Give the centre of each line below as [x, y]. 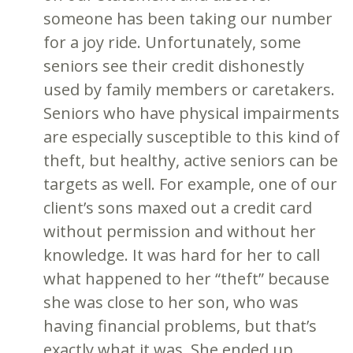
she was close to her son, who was [171, 302]
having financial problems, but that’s [180, 325]
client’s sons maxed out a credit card [178, 207]
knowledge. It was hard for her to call [182, 255]
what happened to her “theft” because [186, 278]
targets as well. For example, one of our [190, 184]
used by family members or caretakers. [189, 89]
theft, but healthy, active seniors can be [191, 160]
